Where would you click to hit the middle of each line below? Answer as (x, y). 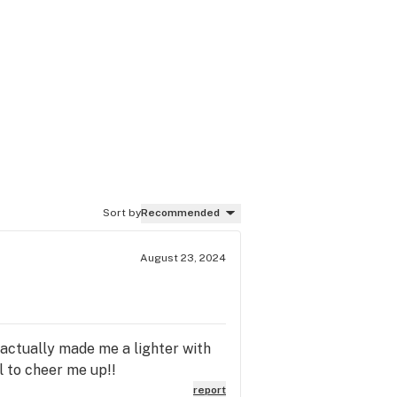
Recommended (180, 213)
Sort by (122, 213)
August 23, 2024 (183, 257)
